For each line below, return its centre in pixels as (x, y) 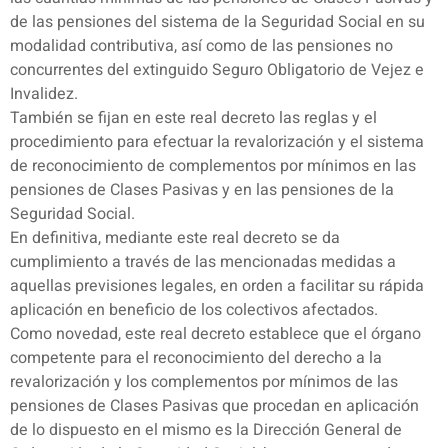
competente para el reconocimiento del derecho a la (196, 358)
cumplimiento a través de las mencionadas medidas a (203, 262)
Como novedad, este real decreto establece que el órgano (215, 334)
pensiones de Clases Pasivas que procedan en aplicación (214, 406)
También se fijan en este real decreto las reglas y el (193, 118)
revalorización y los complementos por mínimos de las (204, 382)
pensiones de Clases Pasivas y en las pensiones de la (202, 190)
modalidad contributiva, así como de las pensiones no (201, 46)
